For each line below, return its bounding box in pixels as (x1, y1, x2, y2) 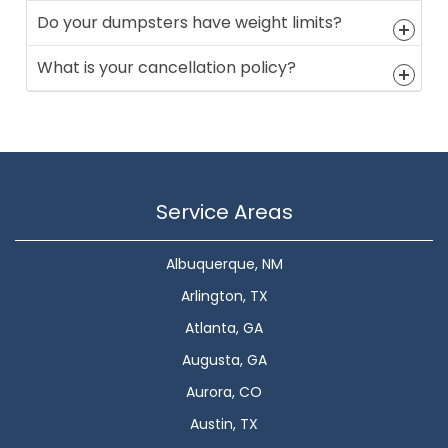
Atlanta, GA (185, 318, 263, 339)
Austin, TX (190, 414, 258, 435)
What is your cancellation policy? (37, 56, 297, 80)
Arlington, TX (180, 286, 268, 307)
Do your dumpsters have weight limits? (37, 11, 343, 35)
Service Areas (155, 198, 293, 227)
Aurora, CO (186, 382, 262, 403)
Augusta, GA (181, 350, 267, 371)
